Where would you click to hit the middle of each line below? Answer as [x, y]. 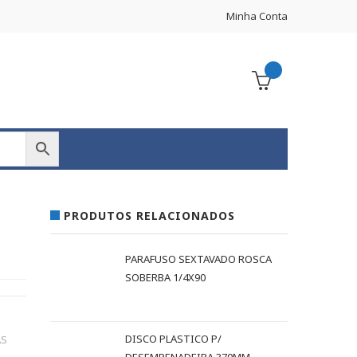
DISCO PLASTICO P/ [174, 339]
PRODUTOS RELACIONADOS [150, 216]
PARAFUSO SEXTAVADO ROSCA [199, 259]
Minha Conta [257, 16]
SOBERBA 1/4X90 [166, 277]
